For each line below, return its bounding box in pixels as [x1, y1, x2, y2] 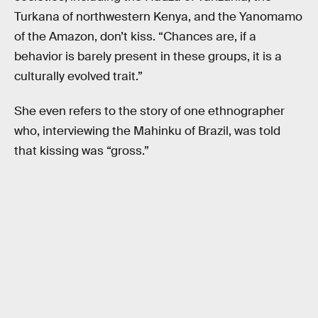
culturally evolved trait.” [14, 68, 143, 84]
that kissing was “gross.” [14, 143, 149, 159]
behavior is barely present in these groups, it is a [14, 48, 282, 64]
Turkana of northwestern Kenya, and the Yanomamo [14, 9, 302, 24]
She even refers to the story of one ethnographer [14, 104, 285, 119]
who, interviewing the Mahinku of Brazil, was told [14, 124, 280, 139]
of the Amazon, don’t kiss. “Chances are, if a [14, 28, 256, 44]
